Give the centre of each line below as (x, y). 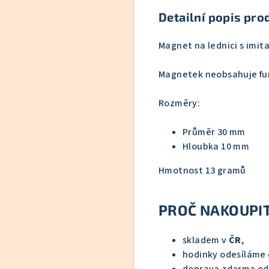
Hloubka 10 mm (216, 147)
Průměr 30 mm (214, 132)
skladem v (205, 240)
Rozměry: (180, 103)
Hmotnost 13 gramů (202, 171)
